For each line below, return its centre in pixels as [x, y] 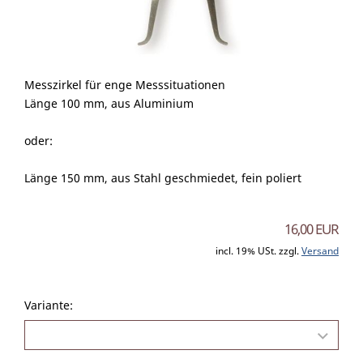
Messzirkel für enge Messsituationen [125, 85]
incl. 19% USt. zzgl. [258, 251]
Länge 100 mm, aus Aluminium [109, 104]
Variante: [49, 305]
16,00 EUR [312, 229]
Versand [320, 251]
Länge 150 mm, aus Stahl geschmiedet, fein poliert [163, 178]
